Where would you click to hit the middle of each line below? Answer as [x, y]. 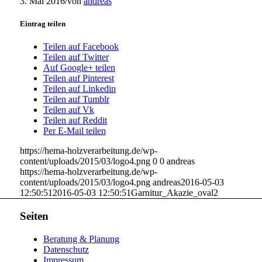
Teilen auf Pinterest [78, 78]
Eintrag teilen [42, 23]
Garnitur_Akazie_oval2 [174, 193]
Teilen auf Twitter [76, 57]
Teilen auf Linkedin [79, 89]
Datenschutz [66, 249]
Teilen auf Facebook [81, 47]
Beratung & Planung [81, 239]
